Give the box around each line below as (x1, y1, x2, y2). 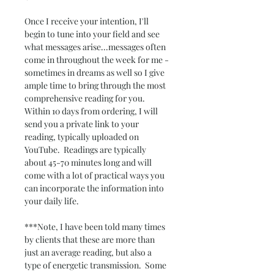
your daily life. (24, 195, 83, 207)
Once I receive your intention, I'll (24, 15, 150, 27)
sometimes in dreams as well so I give (24, 67, 166, 78)
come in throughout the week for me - (24, 54, 171, 65)
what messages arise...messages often (24, 41, 168, 53)
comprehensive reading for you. (24, 92, 149, 104)
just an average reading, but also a (24, 246, 154, 258)
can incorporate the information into (24, 182, 166, 194)
